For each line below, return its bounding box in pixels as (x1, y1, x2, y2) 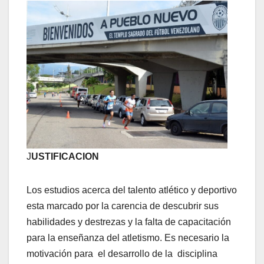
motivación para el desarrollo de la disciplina (27, 248, 217, 259)
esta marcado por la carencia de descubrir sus (27, 200, 219, 211)
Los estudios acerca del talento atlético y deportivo (27, 184, 237, 195)
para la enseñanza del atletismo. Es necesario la (27, 232, 229, 243)
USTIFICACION (31, 151, 99, 161)
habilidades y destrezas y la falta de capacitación (27, 216, 231, 227)
